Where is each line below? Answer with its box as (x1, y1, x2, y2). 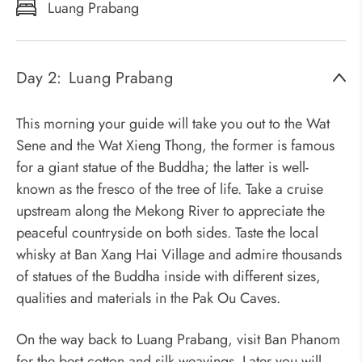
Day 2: (16, 66, 61, 90)
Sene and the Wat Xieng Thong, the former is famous (16, 135, 335, 156)
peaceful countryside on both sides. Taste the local (16, 222, 318, 243)
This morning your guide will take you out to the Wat (16, 113, 330, 134)
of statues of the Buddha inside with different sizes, (16, 266, 321, 287)
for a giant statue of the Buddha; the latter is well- (16, 157, 309, 178)
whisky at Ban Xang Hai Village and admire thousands (16, 244, 342, 265)
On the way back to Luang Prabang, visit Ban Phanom (16, 329, 340, 350)
